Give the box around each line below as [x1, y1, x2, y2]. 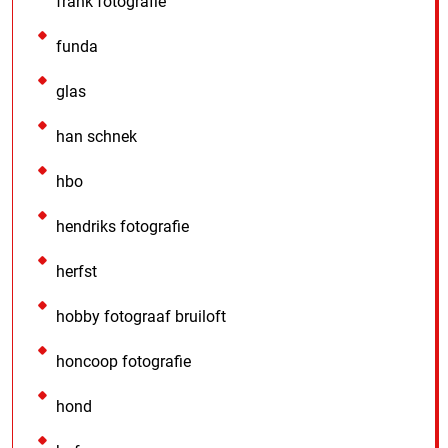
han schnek [56, 126, 137, 146]
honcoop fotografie [56, 351, 191, 371]
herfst [56, 261, 97, 281]
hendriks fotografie [56, 216, 189, 236]
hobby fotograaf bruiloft [56, 306, 226, 326]
